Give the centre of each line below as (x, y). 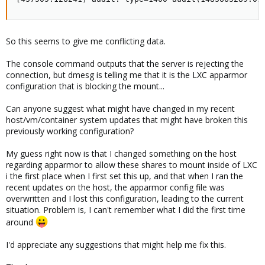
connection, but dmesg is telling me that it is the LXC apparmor (127, 75)
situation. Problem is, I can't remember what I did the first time (126, 210)
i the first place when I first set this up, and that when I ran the (125, 176)
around (21, 222)
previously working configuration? (70, 131)
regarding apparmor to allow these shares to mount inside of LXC (132, 165)
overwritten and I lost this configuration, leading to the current (125, 198)
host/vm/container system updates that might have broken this (127, 120)
